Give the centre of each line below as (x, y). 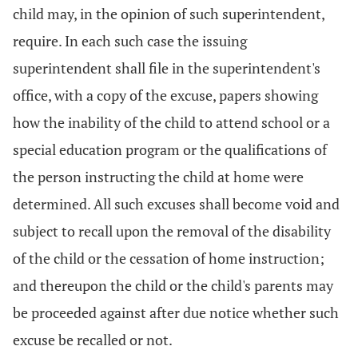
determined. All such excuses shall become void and (176, 204)
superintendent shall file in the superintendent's (167, 68)
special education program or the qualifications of (170, 149)
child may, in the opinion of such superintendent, (169, 14)
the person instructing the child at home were (158, 177)
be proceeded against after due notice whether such (176, 312)
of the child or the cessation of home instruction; (169, 258)
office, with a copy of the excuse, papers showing (165, 95)
